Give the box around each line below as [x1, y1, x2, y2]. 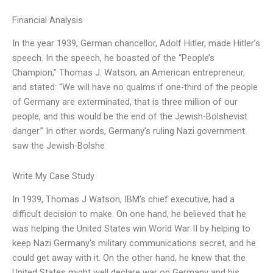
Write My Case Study [12, 170, 94, 182]
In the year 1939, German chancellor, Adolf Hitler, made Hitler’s [12, 38, 260, 49]
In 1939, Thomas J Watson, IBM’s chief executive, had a [12, 194, 235, 205]
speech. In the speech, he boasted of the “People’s [12, 52, 214, 64]
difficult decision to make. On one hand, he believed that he [12, 208, 246, 220]
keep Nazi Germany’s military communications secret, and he [12, 238, 256, 249]
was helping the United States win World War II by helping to [12, 223, 250, 235]
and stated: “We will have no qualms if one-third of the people [12, 82, 258, 93]
